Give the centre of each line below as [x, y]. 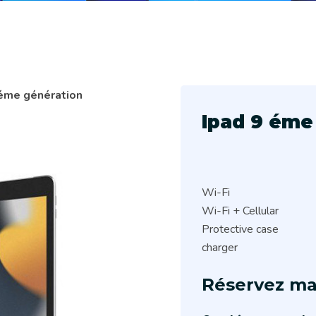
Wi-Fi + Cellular [240, 211]
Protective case [240, 229]
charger [220, 248]
